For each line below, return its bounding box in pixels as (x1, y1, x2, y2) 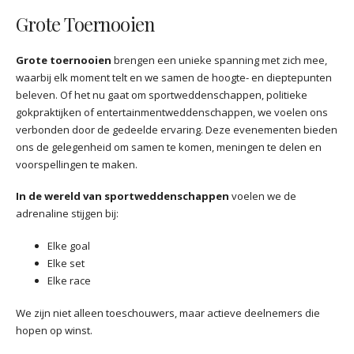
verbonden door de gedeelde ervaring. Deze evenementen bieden (16, 122, 337, 137)
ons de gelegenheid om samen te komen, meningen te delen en (16, 139, 322, 154)
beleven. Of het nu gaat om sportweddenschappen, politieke (16, 87, 307, 102)
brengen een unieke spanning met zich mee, (111, 52, 327, 67)
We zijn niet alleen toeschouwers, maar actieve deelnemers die (16, 305, 320, 320)
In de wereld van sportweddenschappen (16, 189, 229, 204)
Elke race (47, 273, 91, 288)
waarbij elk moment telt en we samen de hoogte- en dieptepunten (16, 70, 332, 85)
